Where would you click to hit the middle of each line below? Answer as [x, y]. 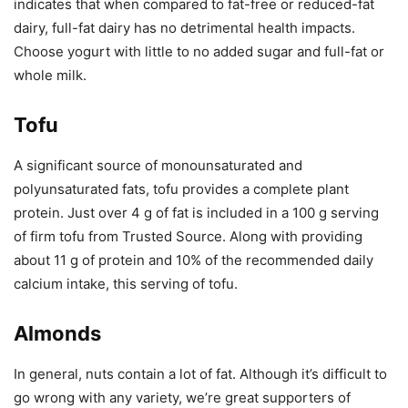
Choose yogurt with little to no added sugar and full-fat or [199, 52]
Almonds [57, 334]
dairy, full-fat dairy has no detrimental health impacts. [184, 28]
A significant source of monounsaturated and [158, 166]
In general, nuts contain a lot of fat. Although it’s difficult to [200, 374]
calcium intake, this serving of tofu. [126, 284]
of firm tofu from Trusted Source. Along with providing [188, 237]
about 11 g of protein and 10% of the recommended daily [194, 260]
